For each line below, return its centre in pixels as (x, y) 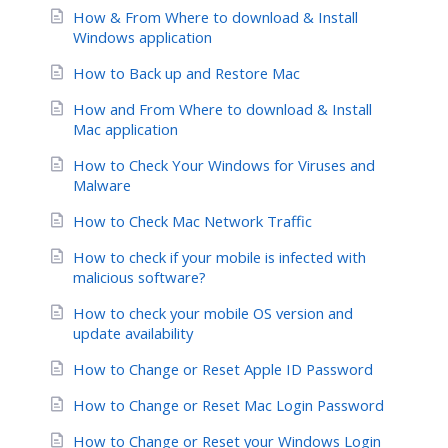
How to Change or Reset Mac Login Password (228, 405)
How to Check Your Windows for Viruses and (224, 165)
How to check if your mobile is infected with (219, 257)
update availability (133, 333)
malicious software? (139, 277)
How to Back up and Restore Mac (186, 73)
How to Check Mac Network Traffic (192, 221)
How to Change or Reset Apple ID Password (223, 369)
